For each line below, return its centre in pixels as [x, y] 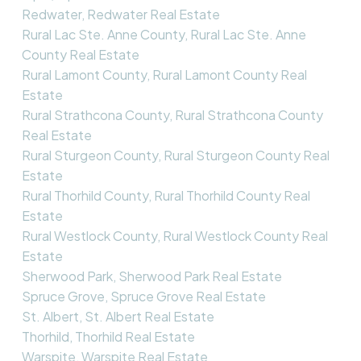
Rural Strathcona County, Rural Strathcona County [172, 114]
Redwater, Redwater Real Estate [120, 14]
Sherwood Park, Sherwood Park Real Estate [151, 276]
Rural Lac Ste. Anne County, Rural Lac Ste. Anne [164, 34]
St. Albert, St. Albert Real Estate [118, 316]
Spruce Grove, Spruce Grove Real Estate [143, 296]
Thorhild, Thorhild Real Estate [108, 336]
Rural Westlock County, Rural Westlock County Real [174, 235]
